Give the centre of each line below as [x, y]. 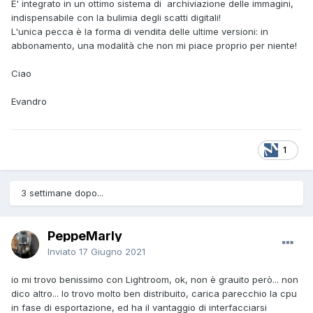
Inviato [63, 252]
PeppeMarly [85, 236]
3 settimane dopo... [62, 193]
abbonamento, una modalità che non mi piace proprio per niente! [154, 46]
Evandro [29, 102]
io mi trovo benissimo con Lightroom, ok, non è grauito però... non [155, 280]
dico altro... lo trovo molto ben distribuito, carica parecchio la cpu [154, 294]
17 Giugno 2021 [112, 252]
